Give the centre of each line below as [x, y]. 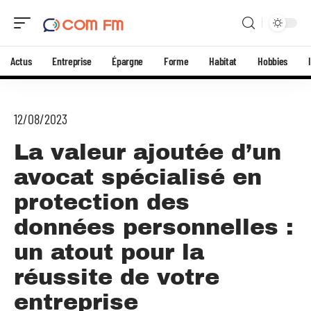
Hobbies [272, 61]
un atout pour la [109, 252]
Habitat [223, 61]
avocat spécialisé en [138, 177]
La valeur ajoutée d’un [148, 152]
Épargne [127, 61]
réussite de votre [117, 277]
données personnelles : [154, 227]
